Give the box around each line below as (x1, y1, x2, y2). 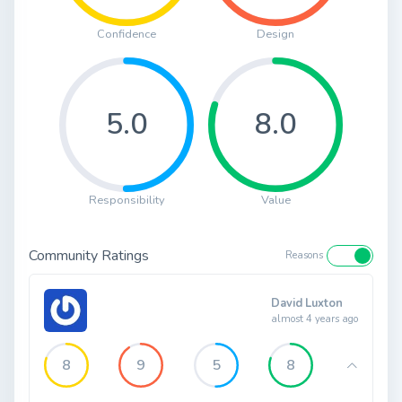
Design (257, 26, 294, 43)
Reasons (285, 249, 323, 263)
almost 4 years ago (271, 311, 358, 326)
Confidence (97, 26, 156, 43)
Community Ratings (29, 245, 149, 266)
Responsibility (88, 192, 165, 209)
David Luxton (271, 294, 343, 311)
